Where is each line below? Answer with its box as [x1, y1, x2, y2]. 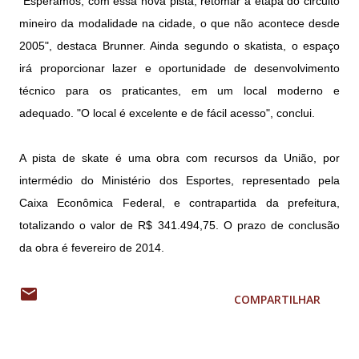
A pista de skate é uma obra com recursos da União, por [19, 151, 340, 165]
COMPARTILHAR [234, 292, 321, 308]
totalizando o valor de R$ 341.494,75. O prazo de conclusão [19, 219, 340, 232]
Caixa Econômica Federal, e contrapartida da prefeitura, [19, 196, 340, 210]
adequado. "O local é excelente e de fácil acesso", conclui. [19, 107, 315, 120]
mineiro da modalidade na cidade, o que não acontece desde [19, 17, 340, 30]
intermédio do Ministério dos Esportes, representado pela [19, 174, 340, 188]
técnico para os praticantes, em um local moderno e [19, 84, 340, 98]
